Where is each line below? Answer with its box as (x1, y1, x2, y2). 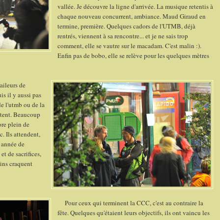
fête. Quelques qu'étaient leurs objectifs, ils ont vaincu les (57, 208, 210, 218)
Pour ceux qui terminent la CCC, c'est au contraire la (57, 198, 203, 208)
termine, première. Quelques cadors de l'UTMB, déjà (57, 22, 195, 31)
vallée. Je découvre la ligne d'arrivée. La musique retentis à (57, 2, 213, 11)
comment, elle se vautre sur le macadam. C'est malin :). (57, 41, 201, 51)
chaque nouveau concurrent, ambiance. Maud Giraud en (57, 12, 206, 21)
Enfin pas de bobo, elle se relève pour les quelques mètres (57, 51, 209, 60)
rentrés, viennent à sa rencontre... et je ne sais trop (57, 31, 188, 41)
